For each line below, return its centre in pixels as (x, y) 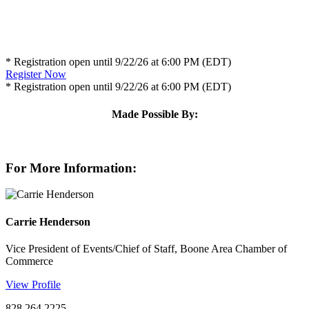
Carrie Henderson (48, 221)
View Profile (33, 284)
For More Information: (71, 168)
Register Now (36, 74)
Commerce (29, 261)
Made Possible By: (154, 114)
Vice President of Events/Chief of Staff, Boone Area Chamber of (146, 248)
